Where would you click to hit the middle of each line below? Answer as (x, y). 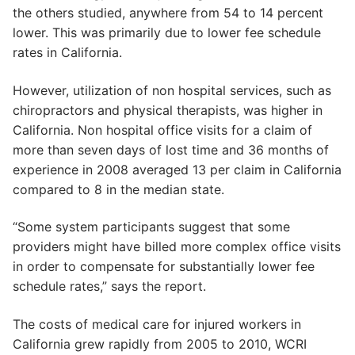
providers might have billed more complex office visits (177, 247)
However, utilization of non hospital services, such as (172, 90)
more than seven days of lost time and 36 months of (171, 149)
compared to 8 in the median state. (118, 189)
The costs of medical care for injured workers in (157, 324)
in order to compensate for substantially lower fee (164, 267)
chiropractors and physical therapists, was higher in (168, 110)
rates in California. (67, 52)
